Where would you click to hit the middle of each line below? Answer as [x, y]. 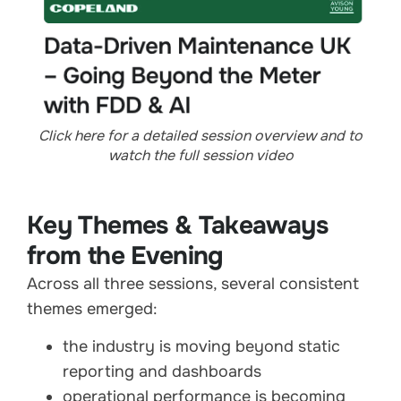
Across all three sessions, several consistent [193, 283]
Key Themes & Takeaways [177, 225]
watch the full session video [200, 155]
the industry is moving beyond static [201, 347]
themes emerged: [92, 308]
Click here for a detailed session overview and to [200, 135]
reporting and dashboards [162, 372]
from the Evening [125, 256]
